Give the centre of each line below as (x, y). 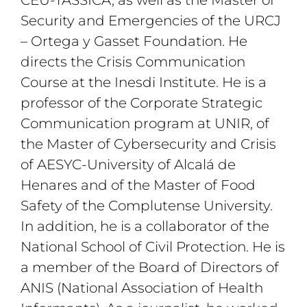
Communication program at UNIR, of (145, 123)
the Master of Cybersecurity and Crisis (148, 144)
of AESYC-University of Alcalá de (128, 164)
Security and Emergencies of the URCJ (151, 20)
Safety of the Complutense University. (147, 205)
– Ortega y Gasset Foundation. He (134, 41)
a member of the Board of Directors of (150, 267)
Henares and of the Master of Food (138, 185)
